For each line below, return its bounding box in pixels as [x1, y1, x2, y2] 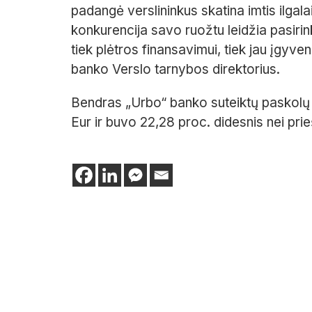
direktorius [212, 61, 276, 78]
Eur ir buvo [71, 114, 140, 131]
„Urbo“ [125, 95, 170, 111]
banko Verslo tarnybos [71, 61, 212, 78]
